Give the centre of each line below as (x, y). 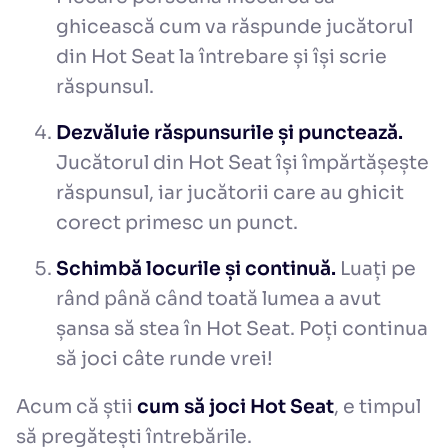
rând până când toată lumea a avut (218, 299)
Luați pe (376, 269)
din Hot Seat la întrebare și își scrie (221, 57)
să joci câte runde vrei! (164, 359)
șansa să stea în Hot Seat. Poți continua (242, 329)
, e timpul (377, 407)
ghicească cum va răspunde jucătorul (234, 27)
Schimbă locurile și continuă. (196, 269)
